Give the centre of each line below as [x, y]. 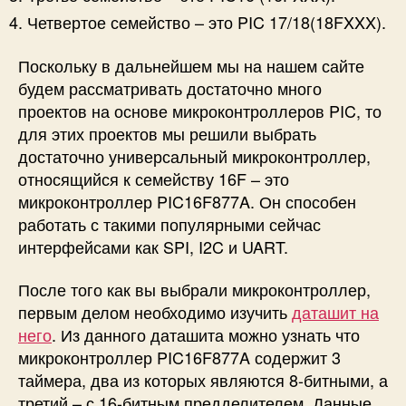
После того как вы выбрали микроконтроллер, [194, 290]
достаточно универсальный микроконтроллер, [194, 155]
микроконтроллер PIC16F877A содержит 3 [179, 358]
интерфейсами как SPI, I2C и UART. [153, 246]
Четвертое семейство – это [132, 22]
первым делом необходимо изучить [155, 312]
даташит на [335, 312]
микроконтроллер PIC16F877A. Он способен [187, 201]
